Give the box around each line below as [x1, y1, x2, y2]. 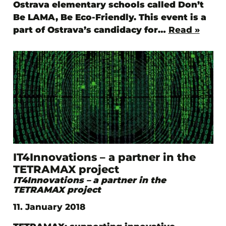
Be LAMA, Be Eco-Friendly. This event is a [13, 12, 206, 23]
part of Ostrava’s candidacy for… [13, 25, 168, 35]
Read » [168, 25, 200, 35]
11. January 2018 [13, 201, 85, 212]
